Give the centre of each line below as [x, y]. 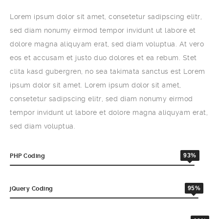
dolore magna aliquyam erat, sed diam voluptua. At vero [107, 44]
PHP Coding [27, 156]
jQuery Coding [32, 188]
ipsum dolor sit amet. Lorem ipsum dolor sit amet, [96, 85]
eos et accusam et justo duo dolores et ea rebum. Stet [103, 57]
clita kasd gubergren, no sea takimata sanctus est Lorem [108, 71]
